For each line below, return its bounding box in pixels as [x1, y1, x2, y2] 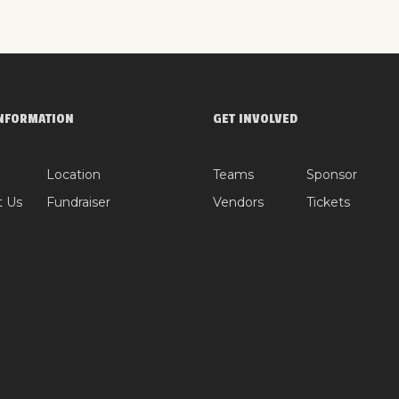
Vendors [213, 193, 264, 210]
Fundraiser [45, 193, 110, 210]
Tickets [306, 193, 350, 210]
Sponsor [306, 166, 357, 183]
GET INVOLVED [213, 110, 297, 127]
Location [45, 166, 101, 183]
